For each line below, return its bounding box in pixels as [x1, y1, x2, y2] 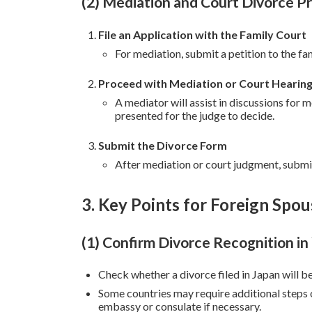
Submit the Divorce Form [98, 138, 227, 152]
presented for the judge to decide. [115, 108, 274, 122]
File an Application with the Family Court [98, 27, 306, 41]
